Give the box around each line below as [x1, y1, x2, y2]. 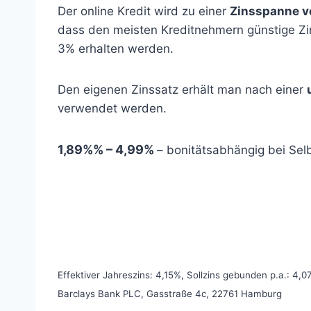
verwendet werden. [58, 101, 167, 115]
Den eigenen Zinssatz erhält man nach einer [58, 83, 307, 96]
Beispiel [58, 226, 102, 240]
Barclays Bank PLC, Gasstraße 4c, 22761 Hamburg [58, 288, 282, 299]
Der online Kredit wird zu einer [58, 4, 230, 18]
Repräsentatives [58, 184, 153, 199]
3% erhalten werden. [58, 42, 174, 56]
